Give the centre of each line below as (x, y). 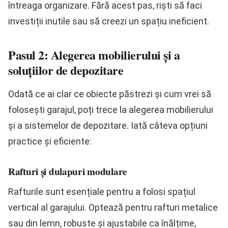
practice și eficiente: (50, 141)
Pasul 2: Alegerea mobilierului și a (94, 54)
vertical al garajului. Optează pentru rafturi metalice (113, 207)
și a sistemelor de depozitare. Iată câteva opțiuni (108, 125)
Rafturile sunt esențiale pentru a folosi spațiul (102, 191)
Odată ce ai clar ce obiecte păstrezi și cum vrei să (110, 94)
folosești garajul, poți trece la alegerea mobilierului (111, 109)
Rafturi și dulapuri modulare (68, 171)
